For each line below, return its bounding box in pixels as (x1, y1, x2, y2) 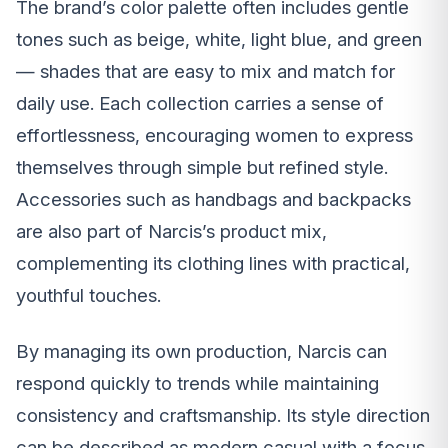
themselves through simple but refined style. (16, 155, 388, 179)
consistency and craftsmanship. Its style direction (16, 403, 430, 427)
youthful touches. (16, 283, 161, 307)
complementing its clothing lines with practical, (16, 251, 410, 275)
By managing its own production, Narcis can (16, 339, 387, 363)
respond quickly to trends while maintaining (16, 371, 379, 395)
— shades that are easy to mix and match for (16, 59, 395, 83)
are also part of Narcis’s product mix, (16, 219, 327, 243)
